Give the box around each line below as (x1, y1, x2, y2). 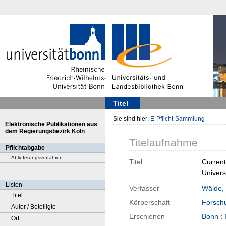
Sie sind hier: (113, 115, 150, 122)
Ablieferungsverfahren (11, 155, 63, 160)
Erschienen (129, 212, 165, 221)
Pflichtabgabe (6, 144, 45, 151)
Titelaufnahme (129, 137, 198, 149)
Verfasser (129, 184, 159, 193)
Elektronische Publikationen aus (5, 121, 97, 128)
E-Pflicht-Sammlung (150, 115, 205, 122)
